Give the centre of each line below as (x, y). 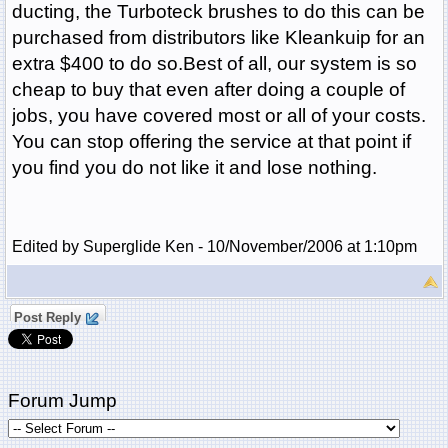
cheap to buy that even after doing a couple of (208, 90)
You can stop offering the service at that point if (211, 142)
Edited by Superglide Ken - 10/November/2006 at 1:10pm (214, 247)
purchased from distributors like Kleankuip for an (218, 38)
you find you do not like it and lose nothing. (194, 168)
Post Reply (47, 318)
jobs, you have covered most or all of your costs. (218, 116)
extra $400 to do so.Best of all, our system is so (214, 64)
